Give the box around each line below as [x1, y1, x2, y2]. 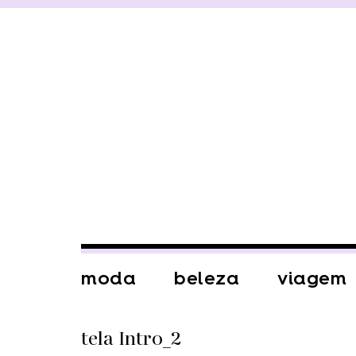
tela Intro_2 [81, 326, 181, 353]
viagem [277, 267, 346, 289]
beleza [174, 267, 239, 289]
